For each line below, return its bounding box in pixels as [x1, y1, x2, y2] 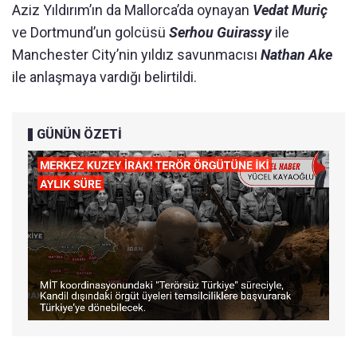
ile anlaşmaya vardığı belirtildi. [12, 69, 197, 86]
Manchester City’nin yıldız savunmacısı [12, 46, 261, 64]
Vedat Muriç [253, 2, 328, 19]
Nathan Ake [261, 46, 332, 64]
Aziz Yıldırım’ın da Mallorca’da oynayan [12, 2, 253, 19]
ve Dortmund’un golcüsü [12, 24, 169, 41]
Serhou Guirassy [169, 24, 272, 41]
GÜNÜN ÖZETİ [37, 127, 122, 143]
